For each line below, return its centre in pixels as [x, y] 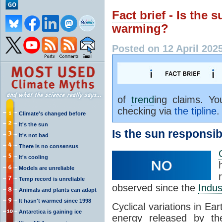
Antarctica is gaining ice [50, 211]
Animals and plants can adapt [58, 190]
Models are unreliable [47, 168]
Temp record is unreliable [52, 179]
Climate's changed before [52, 113]
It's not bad [34, 135]
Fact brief [139, 15]
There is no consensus [49, 146]
